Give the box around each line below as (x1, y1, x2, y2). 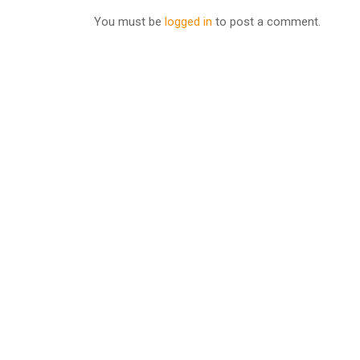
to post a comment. (212, 14, 321, 29)
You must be (94, 14, 165, 29)
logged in (165, 14, 212, 29)
